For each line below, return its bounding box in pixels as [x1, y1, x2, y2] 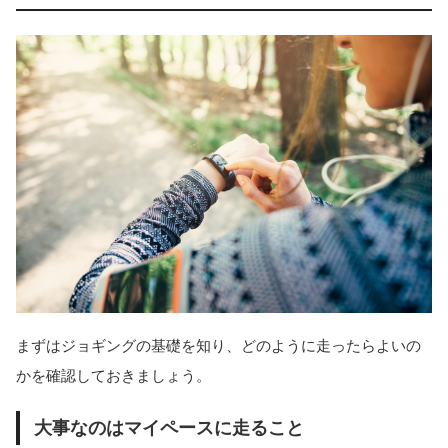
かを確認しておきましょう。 [16, 367, 211, 385]
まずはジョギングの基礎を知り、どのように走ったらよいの [16, 337, 421, 355]
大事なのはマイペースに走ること [33, 417, 304, 438]
